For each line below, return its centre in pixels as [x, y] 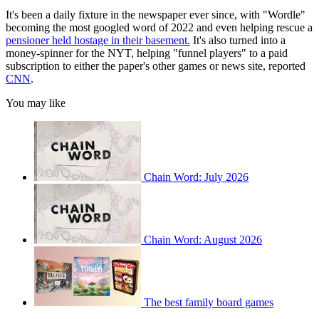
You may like [36, 103]
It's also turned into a [238, 41]
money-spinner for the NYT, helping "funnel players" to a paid [147, 53]
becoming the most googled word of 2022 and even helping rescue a [159, 28]
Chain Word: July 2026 [196, 177]
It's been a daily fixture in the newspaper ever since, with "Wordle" [156, 15]
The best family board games [209, 303]
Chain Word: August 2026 [203, 240]
